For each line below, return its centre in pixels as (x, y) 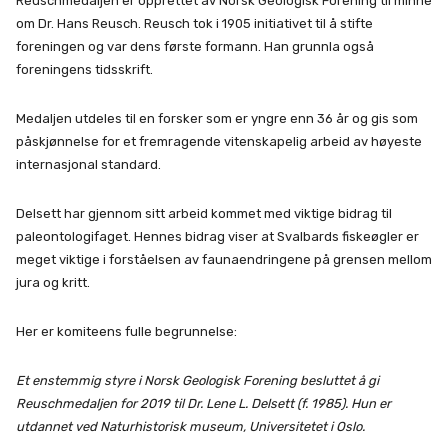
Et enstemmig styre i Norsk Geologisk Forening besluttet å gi (197, 381)
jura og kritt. (53, 283)
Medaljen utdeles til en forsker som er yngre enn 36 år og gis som (217, 119)
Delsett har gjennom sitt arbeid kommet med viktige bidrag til (204, 214)
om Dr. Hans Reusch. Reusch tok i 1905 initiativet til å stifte (194, 24)
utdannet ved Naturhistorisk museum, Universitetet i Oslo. (190, 427)
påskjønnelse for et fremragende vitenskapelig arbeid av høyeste (219, 142)
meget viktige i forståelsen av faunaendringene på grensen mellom (224, 260)
